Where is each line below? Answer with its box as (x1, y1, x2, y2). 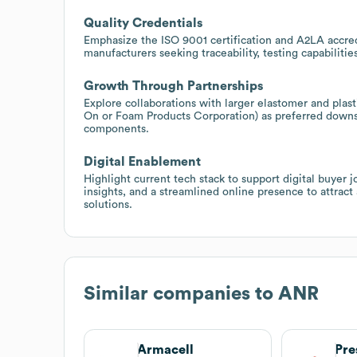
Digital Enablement (84, 155, 201, 168)
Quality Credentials (84, 16, 202, 29)
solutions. (84, 198, 132, 210)
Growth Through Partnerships (84, 79, 263, 92)
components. (84, 123, 149, 135)
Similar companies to (84, 284, 278, 304)
